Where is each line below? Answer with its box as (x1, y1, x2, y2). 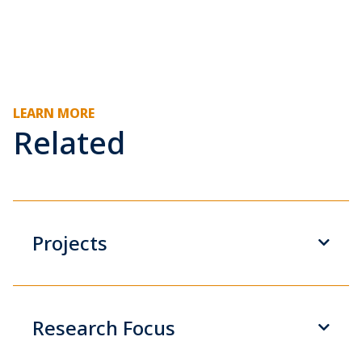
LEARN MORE (13, 104, 95, 122)
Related (13, 121, 125, 163)
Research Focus (32, 314, 175, 341)
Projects (32, 229, 107, 256)
